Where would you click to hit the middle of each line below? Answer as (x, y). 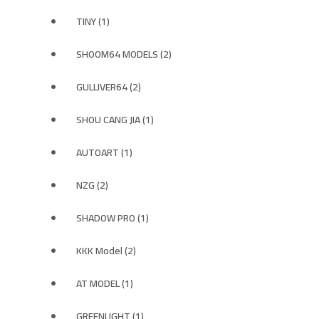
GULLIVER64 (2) (109, 87)
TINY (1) (93, 21)
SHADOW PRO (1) (113, 218)
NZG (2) (92, 185)
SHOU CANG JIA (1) (115, 120)
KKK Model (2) (106, 251)
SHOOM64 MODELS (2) (124, 54)
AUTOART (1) (104, 152)
